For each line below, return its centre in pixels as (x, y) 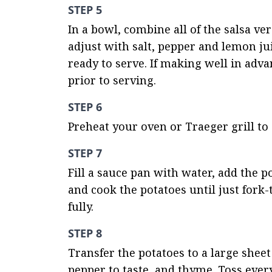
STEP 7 (85, 153)
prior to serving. (112, 80)
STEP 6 (85, 107)
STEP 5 (85, 10)
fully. (81, 206)
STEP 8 (85, 233)
